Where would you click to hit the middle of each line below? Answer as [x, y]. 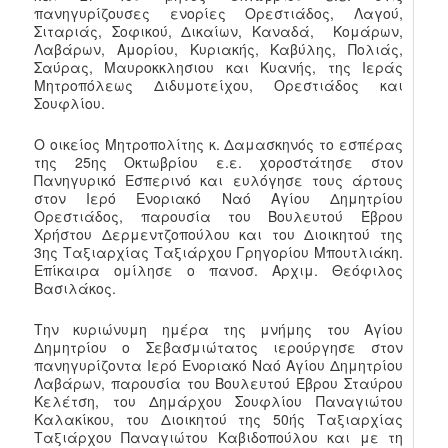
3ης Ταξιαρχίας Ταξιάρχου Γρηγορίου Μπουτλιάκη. [218, 252]
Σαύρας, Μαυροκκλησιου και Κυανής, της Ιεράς [218, 67]
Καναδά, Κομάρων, [327, 31]
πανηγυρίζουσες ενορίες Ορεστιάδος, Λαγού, [218, 13]
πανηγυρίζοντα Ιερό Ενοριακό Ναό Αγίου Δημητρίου [218, 364]
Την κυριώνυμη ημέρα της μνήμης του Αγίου [218, 328]
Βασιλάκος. [75, 288]
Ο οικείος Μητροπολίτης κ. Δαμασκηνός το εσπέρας [218, 144]
